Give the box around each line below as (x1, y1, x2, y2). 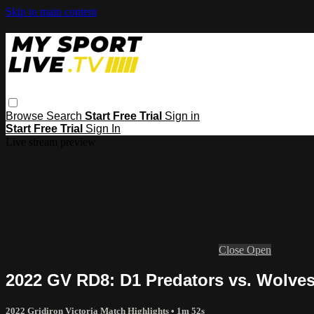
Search (46, 109, 85, 122)
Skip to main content (6, 6, 97, 18)
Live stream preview (6, 135, 96, 148)
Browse (6, 109, 46, 122)
